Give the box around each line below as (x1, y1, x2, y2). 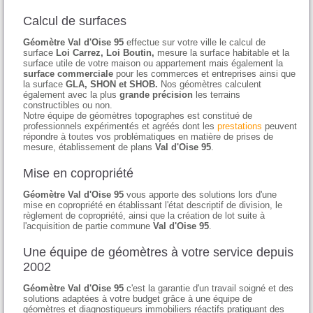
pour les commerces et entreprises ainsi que (113, 68, 296, 80)
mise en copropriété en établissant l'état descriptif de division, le (23, 200, 283, 211)
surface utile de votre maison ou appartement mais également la (23, 58, 284, 69)
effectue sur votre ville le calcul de (124, 37, 266, 48)
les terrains (193, 89, 241, 101)
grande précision (119, 89, 194, 101)
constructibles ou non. (23, 100, 113, 111)
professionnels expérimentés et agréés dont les (23, 121, 218, 132)
